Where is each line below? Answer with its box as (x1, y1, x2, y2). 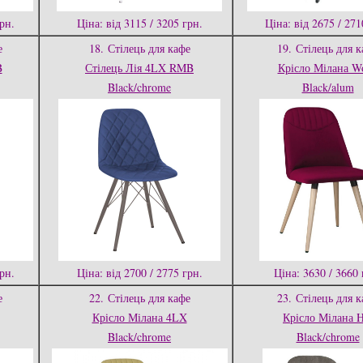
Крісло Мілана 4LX (92, 310, 187, 325)
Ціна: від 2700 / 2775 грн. (76, 265, 203, 280)
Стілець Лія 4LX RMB (85, 60, 194, 75)
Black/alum (301, 79, 354, 95)
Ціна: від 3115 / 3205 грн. (76, 15, 203, 31)
